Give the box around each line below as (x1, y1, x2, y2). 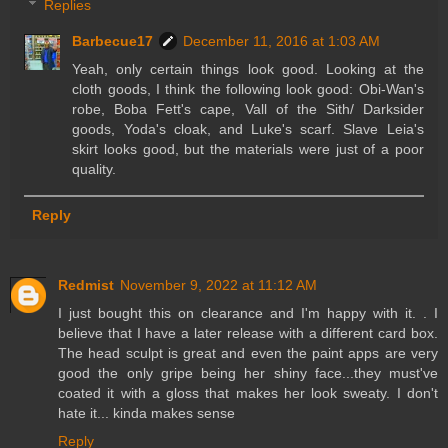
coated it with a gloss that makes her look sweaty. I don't (58, 384, 438, 401)
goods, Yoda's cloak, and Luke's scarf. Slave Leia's (72, 121, 424, 138)
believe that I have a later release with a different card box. (58, 324, 438, 341)
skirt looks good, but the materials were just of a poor (72, 141, 424, 158)
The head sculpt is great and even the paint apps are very (58, 344, 438, 361)
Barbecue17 (72, 33, 154, 50)
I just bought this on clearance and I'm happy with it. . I (58, 304, 438, 321)
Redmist (58, 276, 114, 293)
